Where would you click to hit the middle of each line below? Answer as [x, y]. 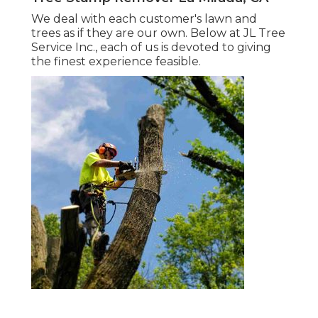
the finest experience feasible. [116, 62]
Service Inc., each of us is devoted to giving [151, 48]
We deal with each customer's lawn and [144, 19]
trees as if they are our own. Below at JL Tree [158, 33]
